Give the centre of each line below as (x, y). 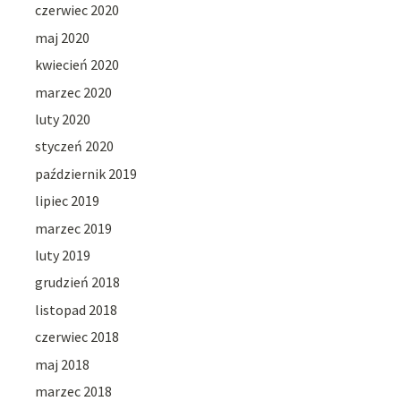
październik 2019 (86, 173)
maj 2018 (63, 364)
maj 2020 (63, 37)
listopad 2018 (77, 309)
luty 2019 (63, 255)
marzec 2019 (74, 228)
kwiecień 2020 (77, 65)
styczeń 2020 (75, 146)
